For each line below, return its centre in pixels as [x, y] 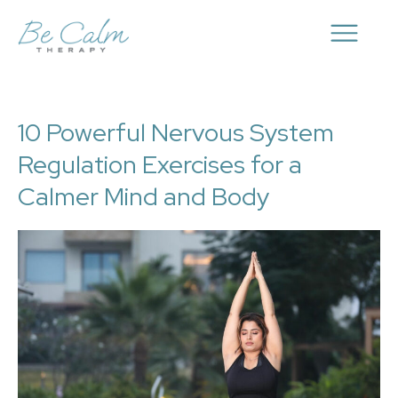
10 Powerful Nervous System [176, 132]
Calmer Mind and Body [143, 196]
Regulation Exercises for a [160, 164]
